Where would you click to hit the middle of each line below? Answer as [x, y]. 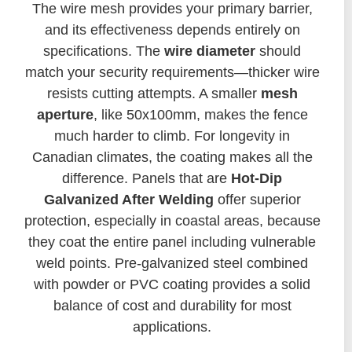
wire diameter [210, 51]
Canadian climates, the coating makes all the [172, 157]
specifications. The [104, 51]
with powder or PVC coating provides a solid [172, 284]
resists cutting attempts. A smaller [154, 93]
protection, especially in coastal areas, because [172, 220]
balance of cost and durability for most [172, 305]
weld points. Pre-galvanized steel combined [172, 263]
